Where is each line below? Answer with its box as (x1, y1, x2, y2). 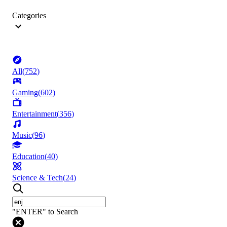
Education (12, 152, 45, 161)
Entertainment (12, 109, 57, 119)
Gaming (12, 88, 38, 97)
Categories (12, 11, 46, 20)
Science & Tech (12, 173, 63, 182)
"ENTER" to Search (12, 207, 78, 216)
